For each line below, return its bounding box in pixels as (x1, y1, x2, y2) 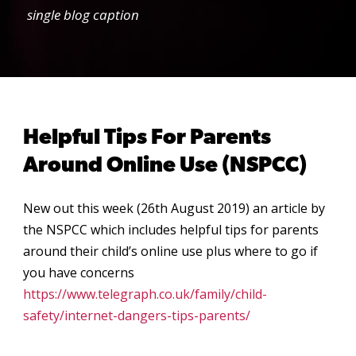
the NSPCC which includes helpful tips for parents (23, 221, 319, 239)
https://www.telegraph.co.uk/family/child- (23, 285, 267, 304)
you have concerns (23, 264, 134, 282)
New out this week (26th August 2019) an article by (23, 199, 325, 218)
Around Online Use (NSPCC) (23, 156, 307, 178)
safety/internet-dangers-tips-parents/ (23, 307, 250, 325)
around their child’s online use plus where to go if (23, 242, 318, 261)
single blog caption (27, 6, 139, 25)
